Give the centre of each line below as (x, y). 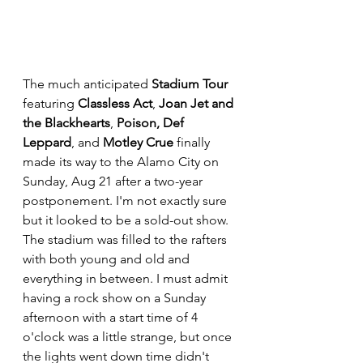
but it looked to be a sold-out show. (127, 220)
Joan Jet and (198, 103)
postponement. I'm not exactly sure (126, 200)
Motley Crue (138, 142)
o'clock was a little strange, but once (129, 336)
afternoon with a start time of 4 (112, 317)
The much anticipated (87, 83)
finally (193, 142)
